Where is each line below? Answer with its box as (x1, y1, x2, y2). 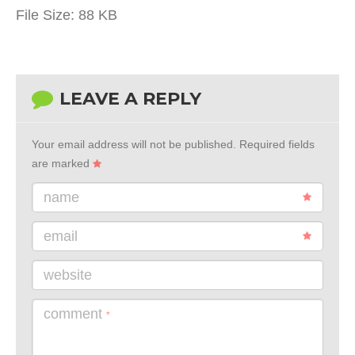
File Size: (16, 7, 74, 24)
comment (44, 306, 106, 323)
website (44, 267, 92, 284)
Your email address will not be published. (32, 138, 236, 151)
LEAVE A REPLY (59, 88, 201, 110)
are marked (32, 157, 93, 170)
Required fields (236, 138, 315, 151)
